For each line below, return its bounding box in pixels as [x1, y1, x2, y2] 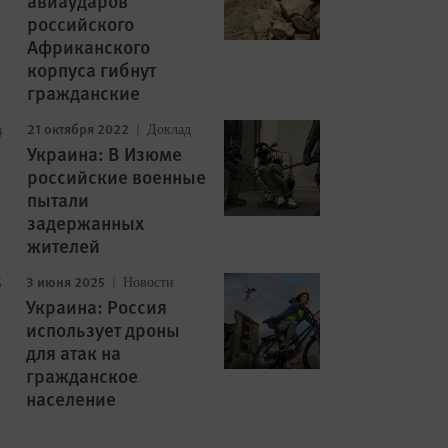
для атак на [25, 339, 121, 366]
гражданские [26, 79, 140, 106]
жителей [26, 232, 100, 259]
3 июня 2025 [25, 271, 105, 291]
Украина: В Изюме [26, 140, 182, 167]
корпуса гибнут [26, 56, 156, 83]
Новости [119, 274, 174, 291]
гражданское [25, 362, 138, 389]
